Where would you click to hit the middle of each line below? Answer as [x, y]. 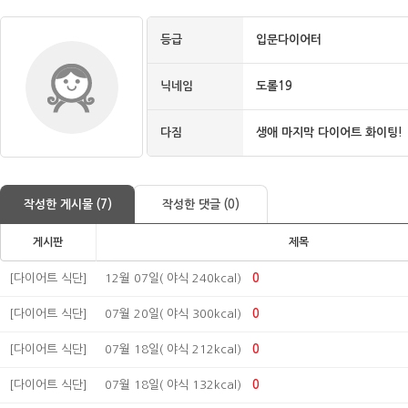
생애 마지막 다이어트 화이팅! [329, 133]
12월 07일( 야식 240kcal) [173, 278]
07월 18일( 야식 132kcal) [173, 385]
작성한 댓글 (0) [200, 204]
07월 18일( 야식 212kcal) [173, 349]
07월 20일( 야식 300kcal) [173, 314]
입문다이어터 [289, 40]
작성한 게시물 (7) [67, 204]
